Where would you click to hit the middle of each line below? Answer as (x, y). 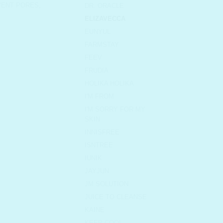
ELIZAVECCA (105, 19)
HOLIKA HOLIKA (109, 84)
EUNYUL (98, 32)
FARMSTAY (102, 45)
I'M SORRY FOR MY (115, 110)
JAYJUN (97, 171)
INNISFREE (102, 132)
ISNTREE (99, 145)
